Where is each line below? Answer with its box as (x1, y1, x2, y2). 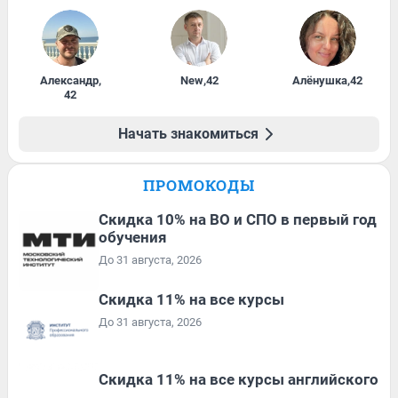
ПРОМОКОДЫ (143, 175, 255, 196)
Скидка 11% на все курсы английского (99, 370, 378, 389)
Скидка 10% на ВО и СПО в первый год (99, 211, 377, 229)
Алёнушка (292, 74, 348, 88)
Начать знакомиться (118, 125, 259, 143)
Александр (39, 74, 99, 88)
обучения (99, 228, 167, 247)
